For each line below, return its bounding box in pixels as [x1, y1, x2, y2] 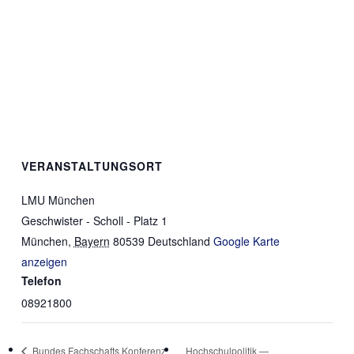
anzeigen [21, 254, 67, 269]
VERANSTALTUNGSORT [21, 158, 163, 174]
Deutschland [147, 233, 210, 249]
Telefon [21, 273, 62, 288]
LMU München [21, 192, 95, 208]
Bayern [73, 233, 110, 249]
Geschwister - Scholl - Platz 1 [21, 213, 168, 228]
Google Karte [213, 233, 280, 249]
